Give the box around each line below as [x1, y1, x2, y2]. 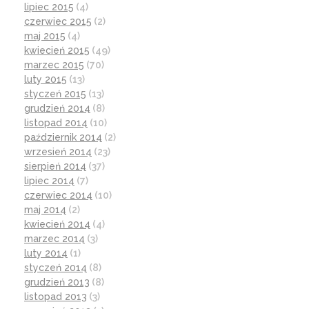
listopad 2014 [24, 117, 88, 129]
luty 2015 [24, 74, 67, 86]
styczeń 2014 [24, 262, 87, 274]
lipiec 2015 [24, 1, 74, 13]
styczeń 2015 [24, 88, 86, 100]
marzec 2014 [24, 233, 85, 245]
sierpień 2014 [24, 161, 86, 172]
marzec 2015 [24, 59, 84, 71]
